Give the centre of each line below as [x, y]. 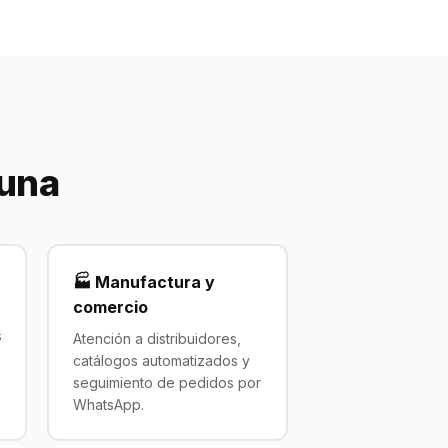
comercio [110, 306]
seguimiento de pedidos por [166, 382]
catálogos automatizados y [161, 360]
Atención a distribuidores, [156, 338]
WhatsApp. [108, 404]
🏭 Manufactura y [143, 281]
